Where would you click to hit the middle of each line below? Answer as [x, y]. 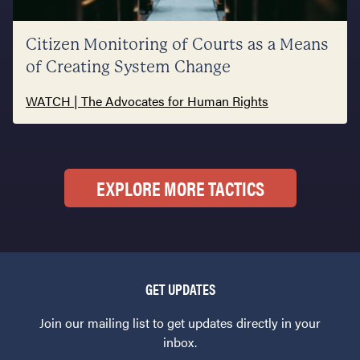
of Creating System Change [128, 67]
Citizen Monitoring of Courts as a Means [177, 44]
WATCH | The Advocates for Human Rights [147, 100]
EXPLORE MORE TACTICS [180, 188]
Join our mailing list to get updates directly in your [180, 322]
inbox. [180, 342]
